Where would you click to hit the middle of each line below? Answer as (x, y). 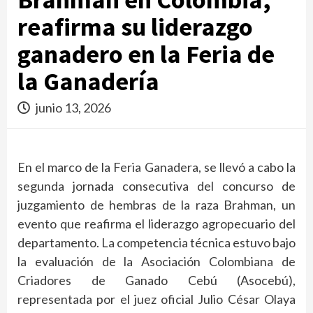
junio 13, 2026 (72, 107)
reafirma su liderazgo (135, 27)
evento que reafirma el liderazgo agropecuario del (156, 223)
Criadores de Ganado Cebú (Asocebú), (156, 280)
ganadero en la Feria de (146, 54)
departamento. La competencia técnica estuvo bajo (156, 242)
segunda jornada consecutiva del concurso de (156, 185)
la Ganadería (88, 81)
